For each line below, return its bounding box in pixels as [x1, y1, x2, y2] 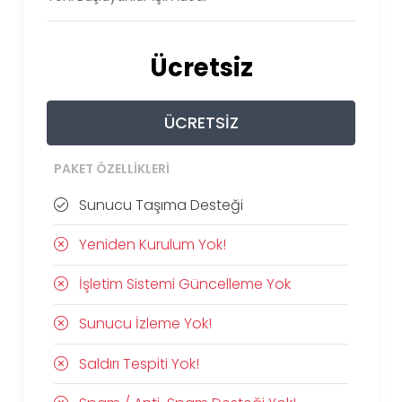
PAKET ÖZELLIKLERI [54, 160, 170, 179]
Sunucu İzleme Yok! [75, 313, 213, 335]
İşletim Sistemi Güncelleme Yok [75, 274, 292, 295]
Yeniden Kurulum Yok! [75, 233, 227, 255]
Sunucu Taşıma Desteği [75, 194, 244, 215]
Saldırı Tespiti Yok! [75, 353, 200, 374]
